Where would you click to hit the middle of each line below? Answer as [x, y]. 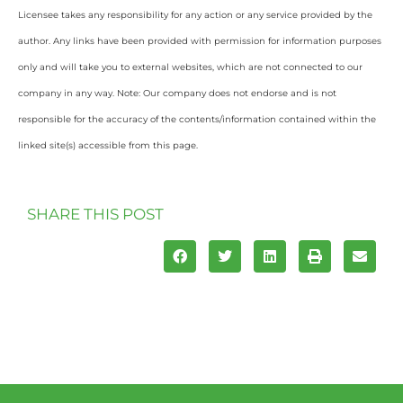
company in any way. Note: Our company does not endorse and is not [177, 93]
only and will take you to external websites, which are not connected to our [190, 67]
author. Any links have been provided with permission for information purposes [200, 40]
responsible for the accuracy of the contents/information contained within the [197, 119]
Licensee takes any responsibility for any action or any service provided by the [195, 14]
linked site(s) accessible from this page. [108, 145]
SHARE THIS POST [95, 215]
